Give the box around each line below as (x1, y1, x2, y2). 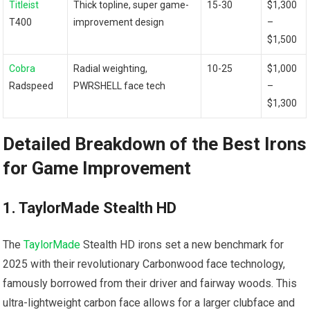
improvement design (73, 17, 165, 28)
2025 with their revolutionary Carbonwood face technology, (3, 257, 286, 271)
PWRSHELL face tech (73, 80, 166, 92)
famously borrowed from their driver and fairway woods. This (3, 277, 298, 291)
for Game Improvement (3, 158, 192, 179)
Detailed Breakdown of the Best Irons (3, 134, 307, 155)
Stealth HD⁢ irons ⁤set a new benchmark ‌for (80, 238, 284, 252)
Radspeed (9, 80, 54, 92)
